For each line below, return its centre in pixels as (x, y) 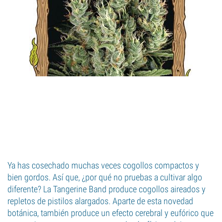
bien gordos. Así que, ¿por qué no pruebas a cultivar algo (105, 177)
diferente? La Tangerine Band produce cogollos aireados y (107, 189)
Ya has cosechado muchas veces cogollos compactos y (103, 165)
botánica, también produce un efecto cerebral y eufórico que (111, 213)
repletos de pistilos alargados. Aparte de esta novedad (100, 201)
